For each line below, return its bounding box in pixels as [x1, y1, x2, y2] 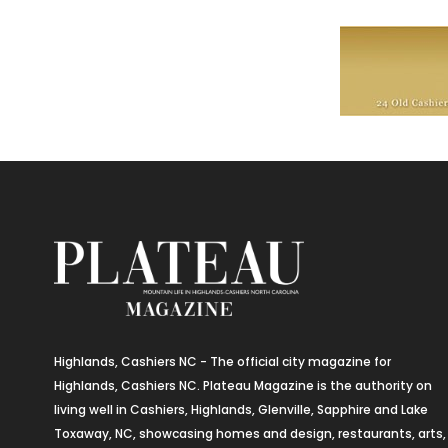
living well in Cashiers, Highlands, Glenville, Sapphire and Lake [53, 401, 428, 418]
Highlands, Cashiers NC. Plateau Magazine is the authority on [53, 377, 432, 394]
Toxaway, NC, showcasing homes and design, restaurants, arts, [53, 425, 446, 442]
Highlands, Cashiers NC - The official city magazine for [53, 353, 391, 370]
